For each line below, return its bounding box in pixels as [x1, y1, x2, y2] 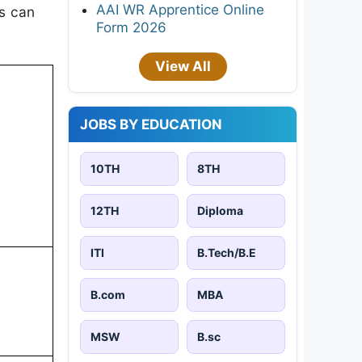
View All [154, 57, 211, 74]
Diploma [197, 203, 243, 217]
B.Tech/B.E [197, 245, 256, 259]
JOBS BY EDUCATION [80, 116, 222, 133]
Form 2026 [96, 19, 166, 36]
